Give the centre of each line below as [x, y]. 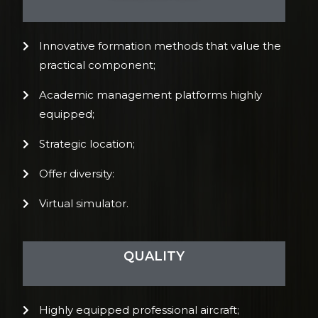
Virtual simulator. [83, 203]
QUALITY [154, 256]
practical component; [97, 65]
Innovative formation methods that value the [160, 45]
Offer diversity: [76, 173]
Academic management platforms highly [150, 94]
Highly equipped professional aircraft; [139, 309]
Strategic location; [87, 143]
